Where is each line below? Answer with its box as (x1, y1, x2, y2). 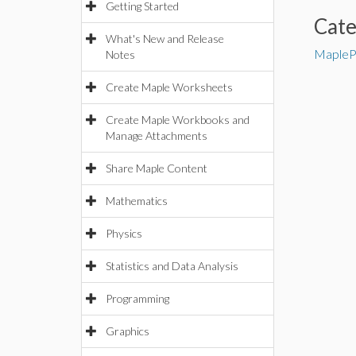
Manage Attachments (106, 129, 207, 142)
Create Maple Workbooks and (106, 113, 250, 126)
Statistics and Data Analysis (106, 259, 238, 273)
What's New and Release (106, 32, 224, 45)
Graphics (106, 324, 149, 338)
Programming (106, 292, 169, 305)
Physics (106, 226, 142, 240)
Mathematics (106, 194, 168, 207)
